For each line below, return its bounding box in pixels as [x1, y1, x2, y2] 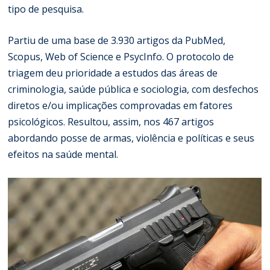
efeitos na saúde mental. [8, 147, 119, 161]
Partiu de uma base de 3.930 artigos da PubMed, [8, 33, 226, 47]
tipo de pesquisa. [8, 2, 84, 16]
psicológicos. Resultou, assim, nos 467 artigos [8, 115, 215, 128]
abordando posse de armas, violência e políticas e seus [8, 131, 255, 145]
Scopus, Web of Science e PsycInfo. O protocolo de [8, 49, 234, 63]
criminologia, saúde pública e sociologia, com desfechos [8, 82, 259, 96]
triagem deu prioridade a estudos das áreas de [8, 66, 218, 80]
